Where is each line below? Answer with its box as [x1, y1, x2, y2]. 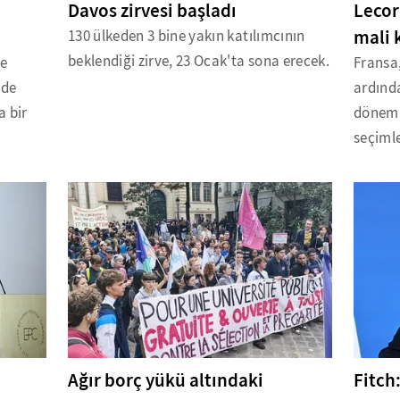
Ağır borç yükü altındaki [67, 368, 263, 394]
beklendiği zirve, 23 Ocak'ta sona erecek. [67, 52, 329, 71]
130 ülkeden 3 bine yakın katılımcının [67, 27, 305, 46]
